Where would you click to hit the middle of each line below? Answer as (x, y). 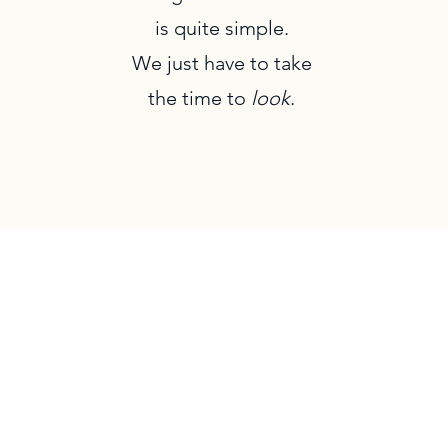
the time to (200, 98)
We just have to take (221, 63)
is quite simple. (221, 28)
